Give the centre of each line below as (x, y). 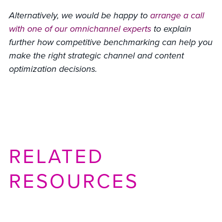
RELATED (56, 157)
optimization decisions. (54, 69)
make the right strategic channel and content (96, 56)
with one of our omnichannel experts (80, 29)
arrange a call (177, 16)
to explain (171, 29)
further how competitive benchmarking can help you (111, 42)
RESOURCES (74, 181)
